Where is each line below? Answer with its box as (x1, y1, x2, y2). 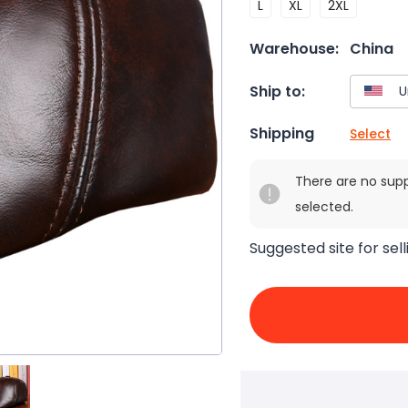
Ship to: (250, 80, 305, 102)
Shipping (250, 123, 314, 145)
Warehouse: (250, 38, 339, 59)
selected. (295, 198, 353, 217)
